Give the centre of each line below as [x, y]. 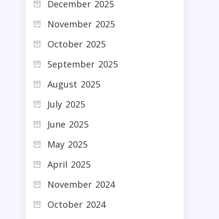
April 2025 [69, 164]
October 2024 [77, 204]
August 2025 [74, 84]
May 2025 [67, 144]
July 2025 [66, 104]
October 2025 [77, 44]
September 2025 [83, 64]
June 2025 [68, 124]
